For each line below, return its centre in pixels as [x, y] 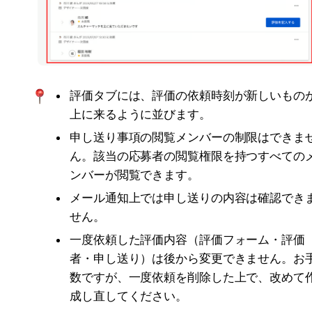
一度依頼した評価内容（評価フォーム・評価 [187, 240]
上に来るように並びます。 [140, 115]
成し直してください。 [128, 296]
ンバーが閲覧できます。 [134, 175]
